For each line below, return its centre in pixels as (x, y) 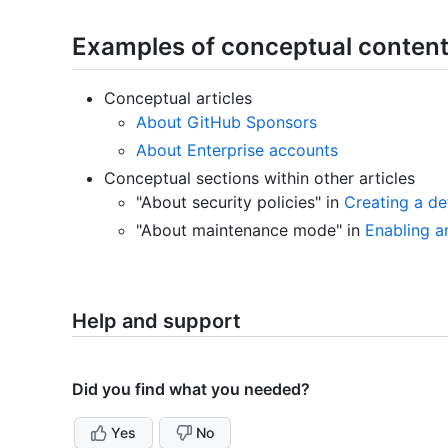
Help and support (156, 320)
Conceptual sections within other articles (259, 177)
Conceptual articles (178, 97)
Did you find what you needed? (191, 388)
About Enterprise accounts (237, 149)
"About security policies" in (240, 201)
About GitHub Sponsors (226, 121)
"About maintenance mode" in (250, 229)
